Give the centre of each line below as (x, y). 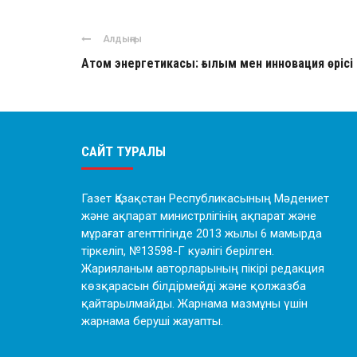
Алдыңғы (122, 39)
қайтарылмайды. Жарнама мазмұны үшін (194, 304)
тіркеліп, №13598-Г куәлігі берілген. (178, 251)
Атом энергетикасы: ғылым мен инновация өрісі (217, 63)
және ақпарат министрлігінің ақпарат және (199, 216)
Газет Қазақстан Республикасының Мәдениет (205, 198)
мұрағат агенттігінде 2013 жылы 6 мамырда (202, 233)
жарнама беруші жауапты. (152, 321)
